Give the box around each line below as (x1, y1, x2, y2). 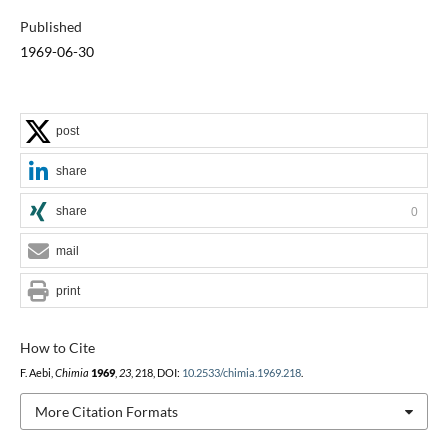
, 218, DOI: (130, 366, 182, 379)
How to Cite (19, 338, 95, 356)
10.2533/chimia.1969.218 (181, 366, 301, 379)
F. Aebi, (19, 366, 55, 379)
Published (19, 17, 82, 35)
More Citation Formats (34, 402, 178, 420)
